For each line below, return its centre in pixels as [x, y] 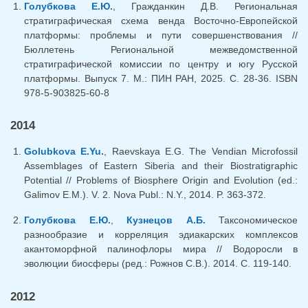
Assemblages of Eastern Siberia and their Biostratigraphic [161, 166]
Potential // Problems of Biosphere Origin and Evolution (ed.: [161, 180]
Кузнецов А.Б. [166, 220]
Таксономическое [251, 220]
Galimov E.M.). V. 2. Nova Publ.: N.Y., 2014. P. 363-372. [145, 195]
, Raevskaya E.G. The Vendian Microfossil [201, 152]
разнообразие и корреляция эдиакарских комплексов [161, 235]
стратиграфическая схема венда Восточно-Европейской [161, 20]
